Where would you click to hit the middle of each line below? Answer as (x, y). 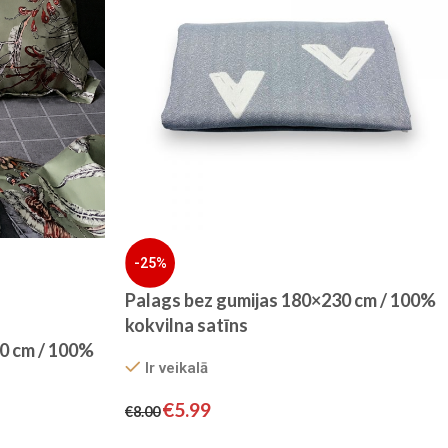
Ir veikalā (176, 367)
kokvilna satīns (187, 324)
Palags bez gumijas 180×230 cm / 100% (281, 299)
